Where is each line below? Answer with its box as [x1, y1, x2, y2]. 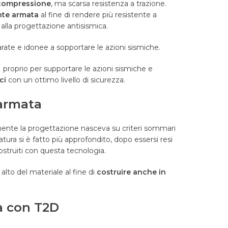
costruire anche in [97, 167, 166, 177]
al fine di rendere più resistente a [39, 10, 157, 20]
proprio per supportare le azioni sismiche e [3, 64, 153, 74]
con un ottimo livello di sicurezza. [6, 75, 125, 85]
